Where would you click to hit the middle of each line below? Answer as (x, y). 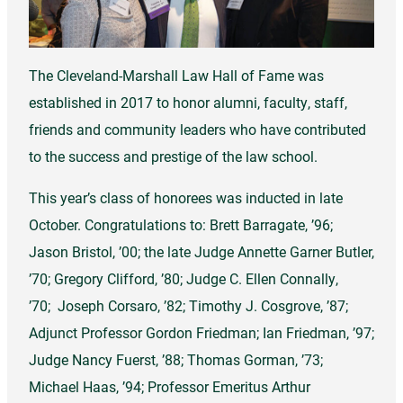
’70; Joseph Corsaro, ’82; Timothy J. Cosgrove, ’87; (188, 306)
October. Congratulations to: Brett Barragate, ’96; (181, 225)
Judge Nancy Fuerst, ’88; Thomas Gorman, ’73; (176, 360)
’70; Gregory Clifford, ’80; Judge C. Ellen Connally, (184, 279)
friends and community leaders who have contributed (197, 130)
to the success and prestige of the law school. (173, 157)
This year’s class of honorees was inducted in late (186, 198)
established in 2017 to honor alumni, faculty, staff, (188, 103)
